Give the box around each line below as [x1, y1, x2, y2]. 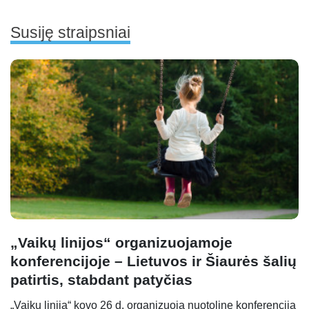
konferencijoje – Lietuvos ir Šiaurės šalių [10, 252, 297, 269]
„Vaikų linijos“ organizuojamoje [10, 234, 232, 250]
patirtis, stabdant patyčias [10, 271, 192, 288]
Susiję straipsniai [10, 23, 130, 41]
